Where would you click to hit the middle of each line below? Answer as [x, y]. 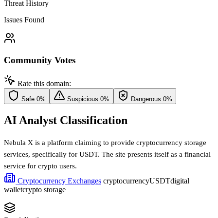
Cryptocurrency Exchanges [58, 181]
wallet [13, 190]
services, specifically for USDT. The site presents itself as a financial [107, 154]
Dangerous [146, 99]
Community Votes [40, 60]
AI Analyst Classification [66, 120]
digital [180, 181]
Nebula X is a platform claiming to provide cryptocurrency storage [105, 143]
